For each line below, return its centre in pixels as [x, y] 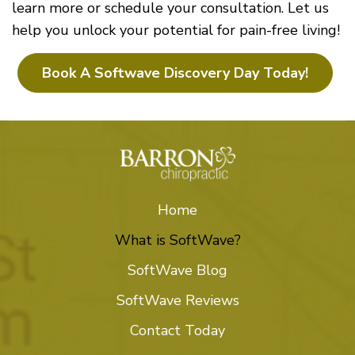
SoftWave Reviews [177, 300]
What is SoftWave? [177, 240]
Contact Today [177, 330]
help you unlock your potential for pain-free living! [176, 30]
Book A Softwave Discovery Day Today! [175, 73]
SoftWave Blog [177, 270]
